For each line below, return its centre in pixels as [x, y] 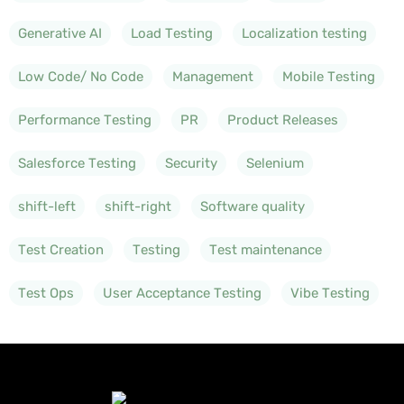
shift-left [47, 206]
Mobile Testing [329, 76]
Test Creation [61, 249]
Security [191, 163]
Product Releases [283, 119]
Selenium [275, 163]
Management [213, 76]
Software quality [252, 206]
